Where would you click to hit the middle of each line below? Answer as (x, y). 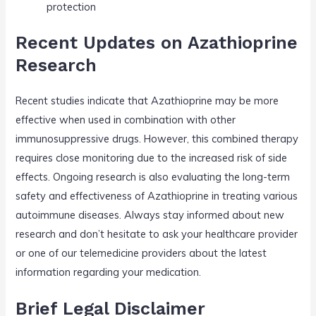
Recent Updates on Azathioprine (157, 42)
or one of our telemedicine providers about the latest (141, 253)
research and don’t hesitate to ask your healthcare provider (157, 233)
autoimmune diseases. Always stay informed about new (150, 214)
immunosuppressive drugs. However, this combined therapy (157, 138)
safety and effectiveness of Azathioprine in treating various (157, 195)
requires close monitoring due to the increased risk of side (152, 157)
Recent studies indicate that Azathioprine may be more (147, 100)
